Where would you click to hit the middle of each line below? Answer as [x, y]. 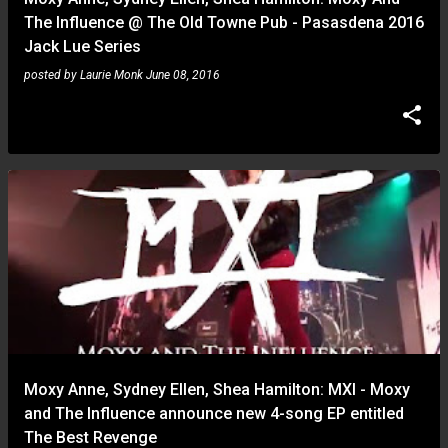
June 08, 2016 [183, 75]
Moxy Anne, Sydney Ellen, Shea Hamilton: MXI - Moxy [217, 389]
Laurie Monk [111, 75]
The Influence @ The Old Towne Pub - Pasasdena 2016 [224, 22]
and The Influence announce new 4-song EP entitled [214, 413]
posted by [52, 75]
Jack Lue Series [82, 46]
